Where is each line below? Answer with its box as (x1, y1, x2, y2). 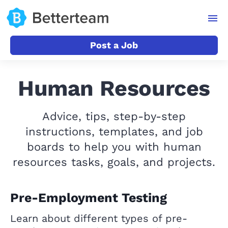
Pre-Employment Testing (10, 190, 167, 205)
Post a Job (90, 40, 138, 50)
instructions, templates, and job (25, 125, 203, 138)
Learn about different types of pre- (10, 212, 187, 224)
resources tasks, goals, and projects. (13, 156, 215, 168)
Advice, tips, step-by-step (42, 110, 186, 123)
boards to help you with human (26, 140, 202, 153)
